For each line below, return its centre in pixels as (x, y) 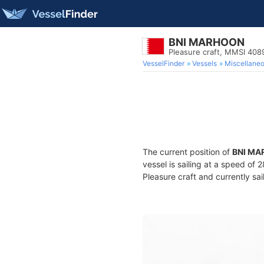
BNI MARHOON (207, 42)
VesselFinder (164, 63)
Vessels (204, 63)
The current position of (187, 152)
